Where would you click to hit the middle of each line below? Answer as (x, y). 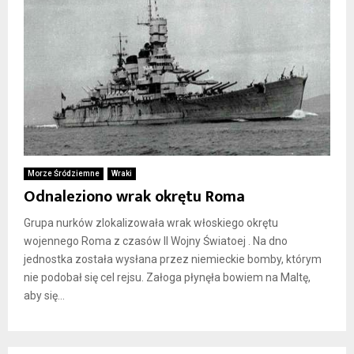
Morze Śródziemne (64, 173)
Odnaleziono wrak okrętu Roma (134, 196)
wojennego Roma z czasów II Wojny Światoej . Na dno (156, 241)
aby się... (44, 295)
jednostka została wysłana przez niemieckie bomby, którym (173, 259)
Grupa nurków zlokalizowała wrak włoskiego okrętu (151, 222)
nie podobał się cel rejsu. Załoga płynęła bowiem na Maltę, (167, 277)
